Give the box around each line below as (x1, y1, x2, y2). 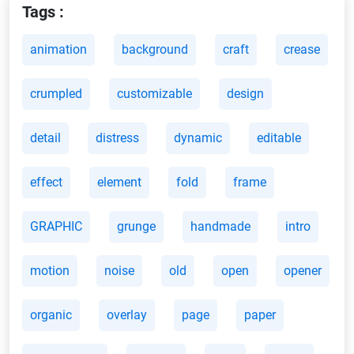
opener (284, 262, 322, 278)
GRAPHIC (30, 218, 82, 234)
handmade (190, 218, 250, 234)
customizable (117, 85, 192, 101)
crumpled (30, 85, 82, 101)
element (97, 174, 141, 190)
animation (30, 41, 87, 57)
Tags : (22, 2, 64, 21)
